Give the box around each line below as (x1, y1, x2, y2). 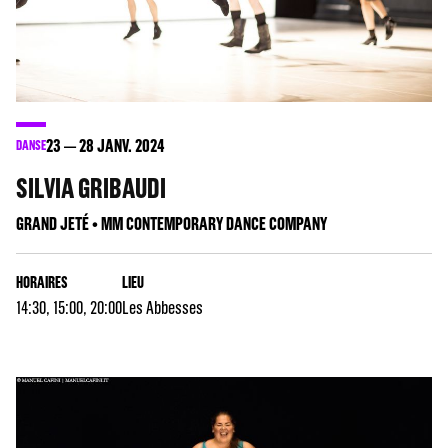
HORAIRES (16, 272, 68, 291)
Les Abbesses (122, 296, 203, 318)
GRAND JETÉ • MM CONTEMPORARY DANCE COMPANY (16, 212, 327, 234)
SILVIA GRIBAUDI (16, 171, 166, 204)
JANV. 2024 (94, 134, 165, 156)
